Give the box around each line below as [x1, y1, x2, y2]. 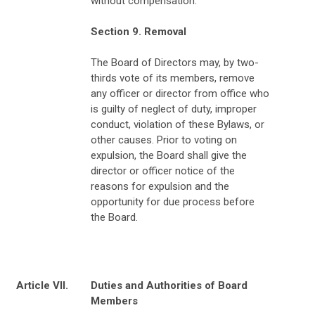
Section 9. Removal [91, 25, 186, 38]
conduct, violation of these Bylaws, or [91, 117, 264, 131]
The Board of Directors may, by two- [91, 56, 259, 69]
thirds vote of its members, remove [91, 71, 255, 84]
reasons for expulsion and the [91, 179, 229, 193]
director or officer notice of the [91, 164, 235, 177]
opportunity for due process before [91, 195, 255, 208]
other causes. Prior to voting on [91, 133, 237, 146]
